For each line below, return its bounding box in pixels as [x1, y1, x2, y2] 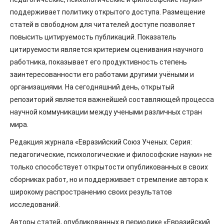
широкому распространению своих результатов [10, 188, 172, 196]
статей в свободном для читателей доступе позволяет [10, 20, 195, 28]
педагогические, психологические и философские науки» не [10, 150, 212, 158]
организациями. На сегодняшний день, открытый [10, 83, 174, 91]
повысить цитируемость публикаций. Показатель [10, 33, 176, 41]
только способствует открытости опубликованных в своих [10, 163, 208, 171]
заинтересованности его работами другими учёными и [10, 70, 194, 78]
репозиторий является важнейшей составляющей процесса [10, 95, 214, 103]
